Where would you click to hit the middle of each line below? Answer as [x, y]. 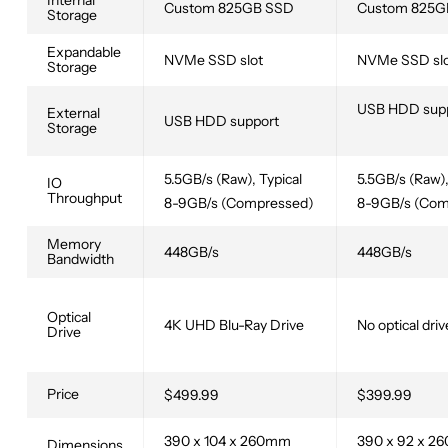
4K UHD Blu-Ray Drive [234, 325]
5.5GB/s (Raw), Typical [233, 179]
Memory [74, 244]
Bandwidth [80, 259]
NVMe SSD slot [213, 60]
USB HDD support [221, 121]
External [73, 113]
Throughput [84, 198]
